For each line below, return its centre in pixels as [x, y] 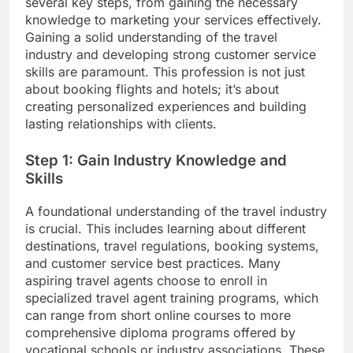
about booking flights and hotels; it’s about [152, 89]
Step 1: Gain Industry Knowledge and [156, 161]
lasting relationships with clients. [121, 124]
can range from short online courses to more [158, 315]
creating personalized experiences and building [166, 107]
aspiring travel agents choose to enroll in [146, 280]
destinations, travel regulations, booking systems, [172, 245]
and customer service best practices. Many [153, 263]
